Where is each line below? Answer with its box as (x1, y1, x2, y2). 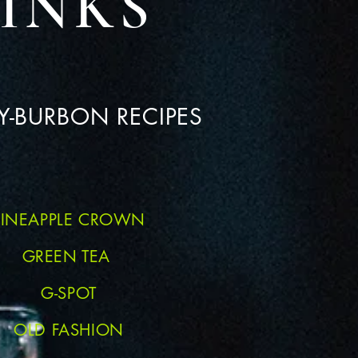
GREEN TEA (22, 246, 116, 267)
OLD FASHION (14, 320, 124, 340)
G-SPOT (41, 283, 97, 304)
